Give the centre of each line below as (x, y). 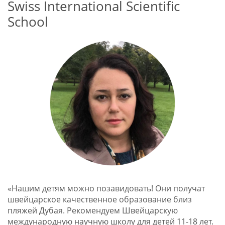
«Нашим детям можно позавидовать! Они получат (106, 189)
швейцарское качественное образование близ (99, 200)
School (28, 21)
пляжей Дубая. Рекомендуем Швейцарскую (92, 211)
